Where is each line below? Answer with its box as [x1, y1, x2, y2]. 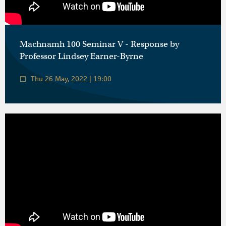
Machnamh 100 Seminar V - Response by [20, 38, 179, 49]
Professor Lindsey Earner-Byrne [20, 50, 143, 62]
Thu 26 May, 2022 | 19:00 [31, 74, 111, 83]
